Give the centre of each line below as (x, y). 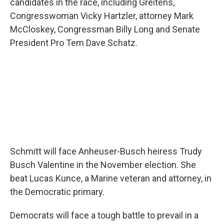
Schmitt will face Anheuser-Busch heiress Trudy (106, 151)
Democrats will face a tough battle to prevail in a (104, 215)
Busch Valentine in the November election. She (103, 165)
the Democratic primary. (57, 192)
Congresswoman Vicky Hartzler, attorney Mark (102, 16)
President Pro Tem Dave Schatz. (74, 43)
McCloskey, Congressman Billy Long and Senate (105, 29)
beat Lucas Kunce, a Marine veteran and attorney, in (111, 178)
